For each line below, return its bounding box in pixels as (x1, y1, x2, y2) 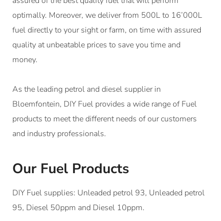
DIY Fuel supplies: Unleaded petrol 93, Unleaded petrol (12, 187, 205, 198)
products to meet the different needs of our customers (12, 113, 197, 124)
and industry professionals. (12, 128, 106, 139)
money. (12, 54, 39, 65)
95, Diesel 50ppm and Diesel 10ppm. (12, 202, 145, 213)
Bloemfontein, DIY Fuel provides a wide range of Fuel (12, 98, 197, 110)
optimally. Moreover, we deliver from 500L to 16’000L (12, 9, 202, 21)
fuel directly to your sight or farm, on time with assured (12, 24, 201, 36)
